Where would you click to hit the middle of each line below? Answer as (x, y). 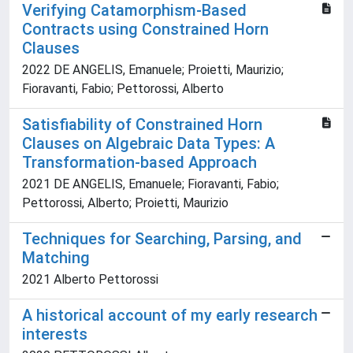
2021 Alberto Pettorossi (90, 280)
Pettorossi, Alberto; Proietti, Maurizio (125, 203)
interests (55, 334)
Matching (56, 258)
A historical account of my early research (170, 316)
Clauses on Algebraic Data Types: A (149, 144)
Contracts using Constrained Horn (145, 30)
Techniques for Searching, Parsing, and (162, 239)
